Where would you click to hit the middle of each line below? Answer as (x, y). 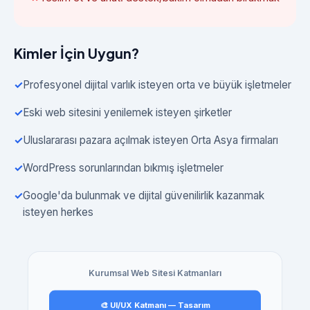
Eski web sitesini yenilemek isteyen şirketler (127, 112)
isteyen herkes (58, 212)
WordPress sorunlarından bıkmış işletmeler (123, 168)
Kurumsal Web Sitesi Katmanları (155, 273)
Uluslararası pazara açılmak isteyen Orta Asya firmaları (151, 140)
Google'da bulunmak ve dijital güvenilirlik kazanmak (144, 195)
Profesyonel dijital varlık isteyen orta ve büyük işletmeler (157, 85)
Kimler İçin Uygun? (76, 53)
